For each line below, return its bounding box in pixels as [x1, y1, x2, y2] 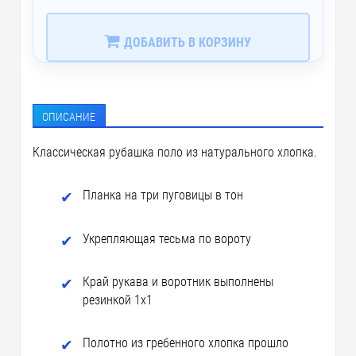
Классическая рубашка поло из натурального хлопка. [33, 145, 318, 161]
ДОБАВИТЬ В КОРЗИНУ [121, 34, 251, 50]
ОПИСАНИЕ [42, 110, 96, 124]
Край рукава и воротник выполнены [82, 274, 273, 289]
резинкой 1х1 [82, 292, 153, 308]
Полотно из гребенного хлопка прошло [82, 335, 288, 350]
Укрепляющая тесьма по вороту [82, 231, 251, 246]
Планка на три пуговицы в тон [82, 188, 243, 203]
